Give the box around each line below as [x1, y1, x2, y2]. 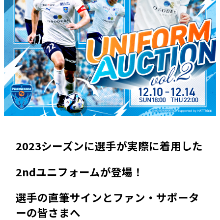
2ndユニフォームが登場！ [15, 164, 143, 179]
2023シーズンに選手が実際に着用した [15, 138, 203, 154]
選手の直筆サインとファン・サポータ [15, 190, 199, 205]
